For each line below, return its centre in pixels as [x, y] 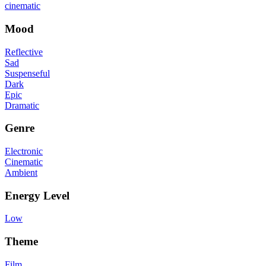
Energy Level [37, 195]
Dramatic [22, 105]
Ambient [21, 173]
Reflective [24, 52]
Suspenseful [27, 73]
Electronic [24, 151]
